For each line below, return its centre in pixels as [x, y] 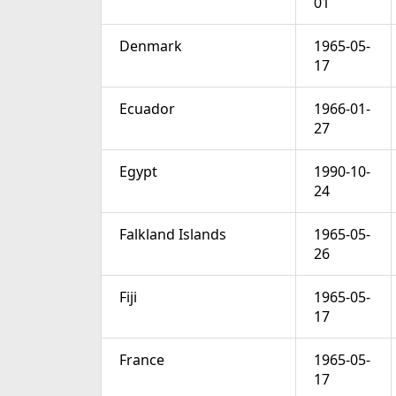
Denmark [151, 46]
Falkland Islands [173, 235]
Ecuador [147, 109]
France [142, 360]
